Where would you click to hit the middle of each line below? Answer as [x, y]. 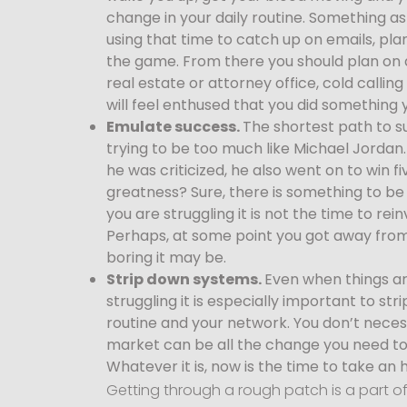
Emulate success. [174, 126]
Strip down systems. [185, 279]
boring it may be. [166, 257]
